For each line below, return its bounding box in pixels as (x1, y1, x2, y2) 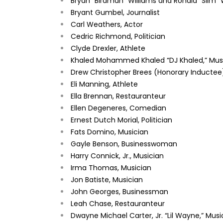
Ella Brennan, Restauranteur (71, 91, 166, 101)
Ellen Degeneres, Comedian (71, 103, 166, 113)
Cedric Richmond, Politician (71, 31, 165, 41)
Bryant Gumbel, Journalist (71, 7, 160, 17)
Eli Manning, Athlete (71, 79, 138, 89)
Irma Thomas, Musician (71, 162, 151, 173)
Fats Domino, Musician (71, 126, 148, 137)
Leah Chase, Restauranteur (71, 198, 165, 209)
